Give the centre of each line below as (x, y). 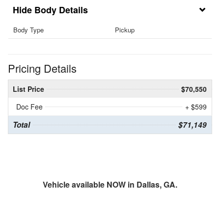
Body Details (61, 10)
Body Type (28, 29)
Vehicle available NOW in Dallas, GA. (110, 185)
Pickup (125, 29)
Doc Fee (29, 107)
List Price (28, 89)
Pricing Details (42, 68)
